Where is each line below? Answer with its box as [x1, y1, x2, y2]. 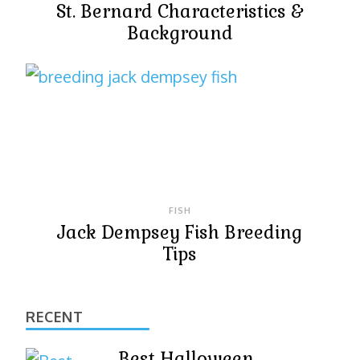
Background [126, 21, 233, 45]
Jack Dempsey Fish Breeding [57, 220, 303, 244]
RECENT [26, 307, 84, 325]
